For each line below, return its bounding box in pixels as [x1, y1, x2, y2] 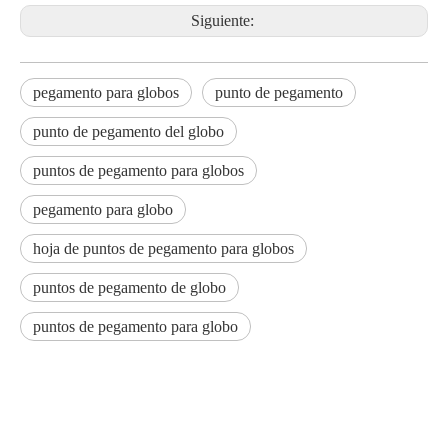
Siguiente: [190, 12, 258, 29]
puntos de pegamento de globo [33, 279, 226, 296]
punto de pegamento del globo [33, 123, 224, 140]
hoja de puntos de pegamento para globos [33, 240, 294, 257]
